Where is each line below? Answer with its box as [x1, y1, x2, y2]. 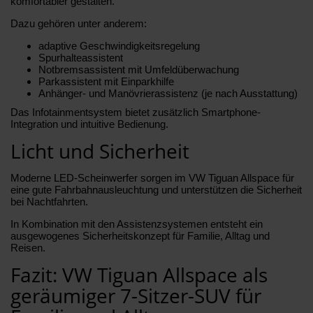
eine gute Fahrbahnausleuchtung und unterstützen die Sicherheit [10, 183, 302, 196]
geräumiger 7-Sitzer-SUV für [10, 282, 261, 309]
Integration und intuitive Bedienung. [10, 117, 168, 130]
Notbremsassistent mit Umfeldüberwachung [38, 63, 239, 75]
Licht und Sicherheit [10, 137, 189, 164]
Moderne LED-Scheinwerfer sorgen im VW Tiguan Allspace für [10, 171, 294, 184]
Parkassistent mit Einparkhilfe [38, 75, 174, 87]
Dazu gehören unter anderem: [10, 17, 147, 29]
